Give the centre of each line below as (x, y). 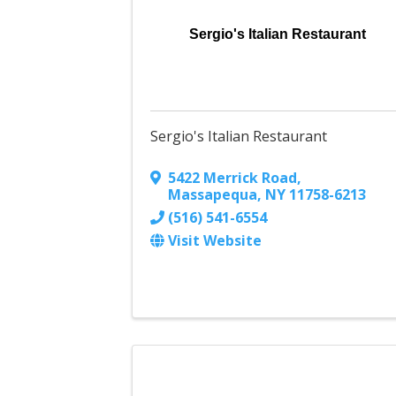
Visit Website (215, 241)
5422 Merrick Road (233, 178)
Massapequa (213, 195)
